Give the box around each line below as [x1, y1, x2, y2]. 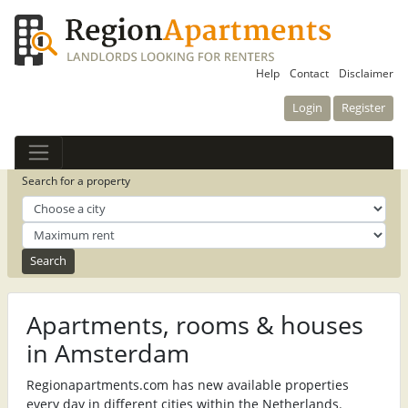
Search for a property [22, 174, 130, 188]
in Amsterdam [26, 336, 189, 370]
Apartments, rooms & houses [26, 308, 363, 342]
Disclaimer [339, 66, 393, 80]
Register [342, 100, 385, 116]
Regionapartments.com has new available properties [26, 375, 349, 393]
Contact [290, 66, 329, 80]
